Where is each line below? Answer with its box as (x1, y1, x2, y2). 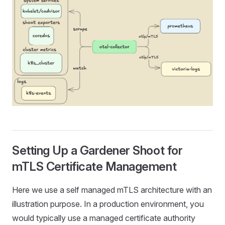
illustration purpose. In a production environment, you (12, 199, 204, 209)
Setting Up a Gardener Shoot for (12, 143, 183, 158)
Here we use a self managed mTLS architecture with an (12, 185, 212, 195)
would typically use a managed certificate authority (12, 213, 195, 223)
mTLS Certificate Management (12, 159, 177, 174)
